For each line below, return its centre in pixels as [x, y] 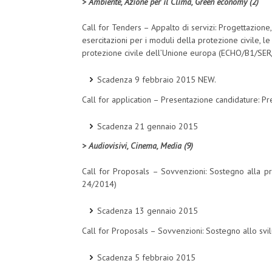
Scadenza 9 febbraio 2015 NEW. [157, 80]
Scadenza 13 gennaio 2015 [148, 211]
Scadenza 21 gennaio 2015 [148, 126]
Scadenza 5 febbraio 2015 [146, 257]
